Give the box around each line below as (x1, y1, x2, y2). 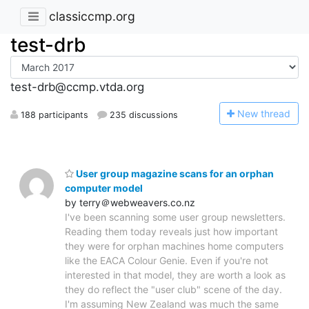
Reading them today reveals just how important (65, 225, 278, 237)
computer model (65, 181, 143, 194)
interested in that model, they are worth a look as (65, 268, 286, 281)
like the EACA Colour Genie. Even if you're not (65, 254, 268, 266)
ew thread (245, 107, 291, 119)
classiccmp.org (49, 9, 135, 24)
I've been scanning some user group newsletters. (65, 210, 286, 223)
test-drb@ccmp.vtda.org (10, 80, 144, 94)
